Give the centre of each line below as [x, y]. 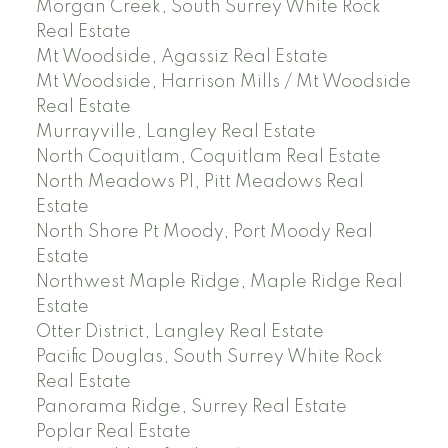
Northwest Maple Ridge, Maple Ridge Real [219, 282]
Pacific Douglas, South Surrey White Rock [209, 357]
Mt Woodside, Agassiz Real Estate [181, 57]
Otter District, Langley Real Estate [179, 332]
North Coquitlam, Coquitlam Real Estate [208, 157]
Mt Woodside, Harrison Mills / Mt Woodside [223, 82]
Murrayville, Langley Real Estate [175, 132]
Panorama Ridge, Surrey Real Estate [191, 407]
